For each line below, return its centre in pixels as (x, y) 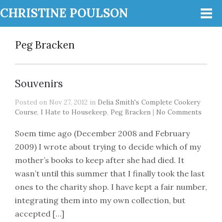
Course (26, 112)
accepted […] (40, 214)
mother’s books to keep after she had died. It (100, 160)
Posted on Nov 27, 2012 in (56, 102)
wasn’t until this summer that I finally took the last (110, 173)
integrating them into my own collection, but (100, 200)
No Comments (179, 112)
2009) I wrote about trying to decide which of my (108, 147)
